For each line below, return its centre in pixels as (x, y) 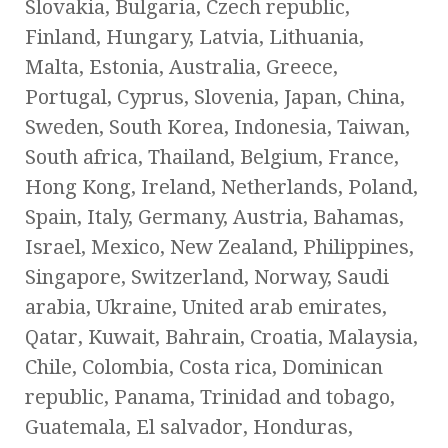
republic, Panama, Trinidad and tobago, (210, 397)
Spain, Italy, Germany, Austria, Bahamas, (214, 217)
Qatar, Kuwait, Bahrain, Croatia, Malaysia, (221, 337)
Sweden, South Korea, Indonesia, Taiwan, (217, 127)
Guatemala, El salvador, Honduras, (189, 427)
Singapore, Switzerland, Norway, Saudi (207, 277)
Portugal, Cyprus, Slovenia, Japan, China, (215, 97)
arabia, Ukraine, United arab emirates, (206, 307)
